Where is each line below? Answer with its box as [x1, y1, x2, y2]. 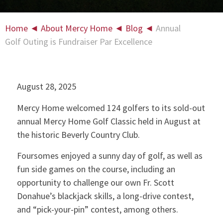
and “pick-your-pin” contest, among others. [16, 203, 178, 215]
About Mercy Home [41, 22, 112, 34]
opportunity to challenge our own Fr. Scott [16, 176, 174, 188]
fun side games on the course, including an [16, 163, 175, 175]
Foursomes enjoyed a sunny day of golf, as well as [16, 149, 203, 161]
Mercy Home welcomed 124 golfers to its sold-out [16, 102, 205, 113]
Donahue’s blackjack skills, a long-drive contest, [16, 190, 194, 202]
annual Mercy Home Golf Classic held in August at [16, 115, 201, 127]
